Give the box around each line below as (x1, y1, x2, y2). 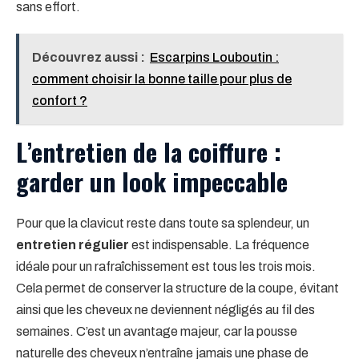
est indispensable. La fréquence (129, 237, 309, 252)
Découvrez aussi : (32, 50, 145, 64)
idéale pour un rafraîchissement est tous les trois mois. (16, 259, 316, 273)
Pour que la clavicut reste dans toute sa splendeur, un (16, 216, 309, 230)
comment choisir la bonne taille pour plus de (32, 71, 292, 86)
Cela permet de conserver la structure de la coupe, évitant (16, 280, 339, 295)
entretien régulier (16, 237, 129, 252)
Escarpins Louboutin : (150, 50, 279, 64)
